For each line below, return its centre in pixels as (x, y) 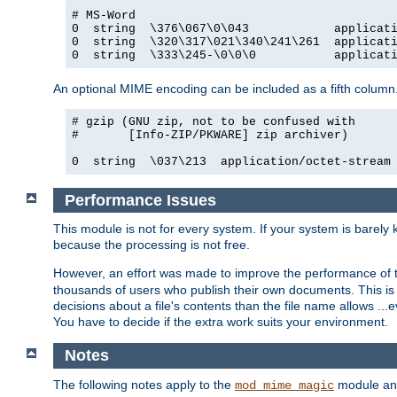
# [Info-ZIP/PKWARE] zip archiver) (210, 135)
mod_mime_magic (284, 385)
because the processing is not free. (152, 245)
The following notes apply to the (144, 384)
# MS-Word (104, 15)
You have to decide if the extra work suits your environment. (221, 322)
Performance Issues (140, 200)
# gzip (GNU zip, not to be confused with (214, 121)
